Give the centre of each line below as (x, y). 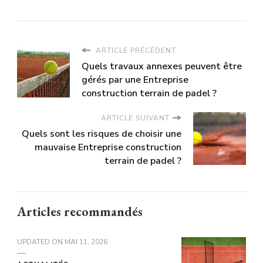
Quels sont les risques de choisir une (102, 134)
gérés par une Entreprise (135, 80)
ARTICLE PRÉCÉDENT (135, 50)
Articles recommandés (80, 211)
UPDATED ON (41, 242)
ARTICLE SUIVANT (135, 118)
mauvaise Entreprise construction (108, 147)
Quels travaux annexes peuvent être (162, 66)
